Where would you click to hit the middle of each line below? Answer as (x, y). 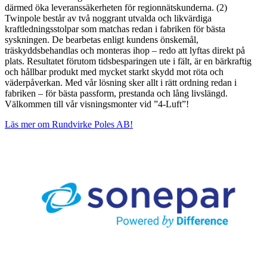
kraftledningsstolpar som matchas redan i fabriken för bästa (115, 29)
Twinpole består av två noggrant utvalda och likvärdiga (108, 18)
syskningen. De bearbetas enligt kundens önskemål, (102, 39)
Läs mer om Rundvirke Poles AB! (69, 124)
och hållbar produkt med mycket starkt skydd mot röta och (114, 72)
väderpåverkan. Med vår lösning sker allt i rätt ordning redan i (121, 82)
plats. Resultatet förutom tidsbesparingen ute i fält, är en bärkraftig (128, 61)
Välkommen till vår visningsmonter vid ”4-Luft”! (97, 104)
